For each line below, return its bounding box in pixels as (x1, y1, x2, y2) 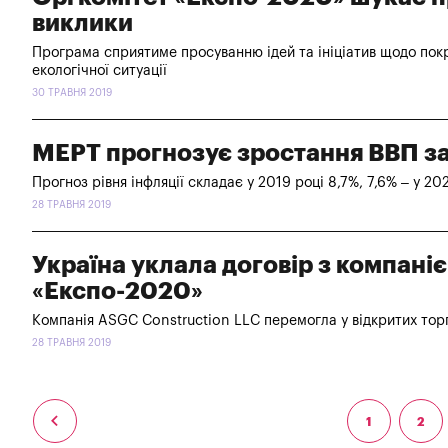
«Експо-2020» (32, 278, 203, 303)
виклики (32, 10, 133, 35)
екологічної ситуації (32, 63, 167, 78)
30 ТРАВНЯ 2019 (32, 87, 112, 98)
